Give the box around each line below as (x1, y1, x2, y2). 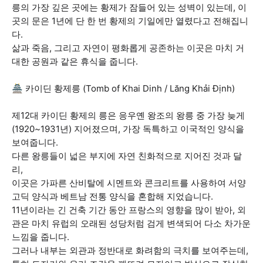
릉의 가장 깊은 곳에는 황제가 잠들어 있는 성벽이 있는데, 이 (12, 2, 247, 13)
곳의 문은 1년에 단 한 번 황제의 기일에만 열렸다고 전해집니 (12, 15, 248, 26)
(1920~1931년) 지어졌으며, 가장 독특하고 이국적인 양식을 (12, 123, 244, 134)
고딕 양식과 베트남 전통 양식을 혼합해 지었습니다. (12, 191, 213, 202)
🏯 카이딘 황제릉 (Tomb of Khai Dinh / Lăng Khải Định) (12, 83, 235, 94)
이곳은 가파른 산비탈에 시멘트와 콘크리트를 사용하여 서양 (12, 177, 246, 188)
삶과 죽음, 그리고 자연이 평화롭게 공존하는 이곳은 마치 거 (12, 42, 244, 53)
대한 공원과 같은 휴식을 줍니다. (12, 56, 138, 67)
